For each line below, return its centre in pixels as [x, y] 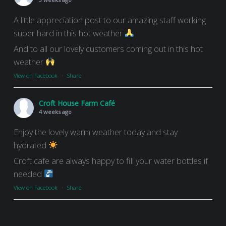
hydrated [31, 145]
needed [29, 174]
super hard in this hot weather [69, 33]
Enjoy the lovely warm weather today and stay [96, 132]
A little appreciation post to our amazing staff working [110, 20]
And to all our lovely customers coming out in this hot [108, 49]
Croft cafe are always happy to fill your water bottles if [111, 161]
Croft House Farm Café [77, 103]
